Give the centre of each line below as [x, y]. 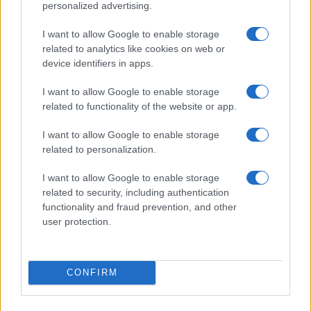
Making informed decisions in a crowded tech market [153, 72]
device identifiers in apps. [98, 63]
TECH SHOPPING [59, 118]
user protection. [77, 221]
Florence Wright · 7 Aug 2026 [67, 88]
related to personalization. [99, 149]
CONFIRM [92, 272]
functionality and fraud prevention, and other [140, 207]
